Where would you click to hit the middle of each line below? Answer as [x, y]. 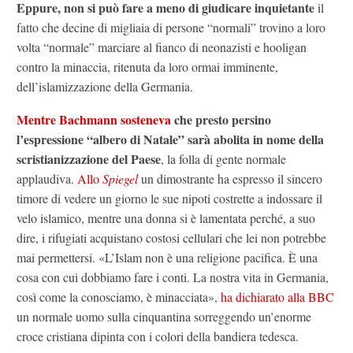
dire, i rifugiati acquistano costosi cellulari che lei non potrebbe [171, 238]
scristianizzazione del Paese [89, 159]
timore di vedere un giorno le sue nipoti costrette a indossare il [169, 199]
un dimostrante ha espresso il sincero [232, 179]
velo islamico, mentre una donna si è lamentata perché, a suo [166, 218]
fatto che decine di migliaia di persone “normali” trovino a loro [171, 27]
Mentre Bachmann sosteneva [94, 120]
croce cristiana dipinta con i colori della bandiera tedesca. [158, 336]
